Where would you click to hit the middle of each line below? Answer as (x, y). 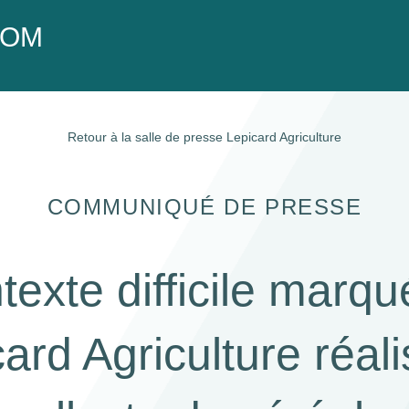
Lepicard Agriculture (284, 137)
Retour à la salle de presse (147, 137)
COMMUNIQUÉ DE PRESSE (204, 207)
